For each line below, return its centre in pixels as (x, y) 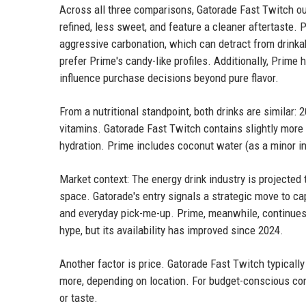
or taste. (79, 297)
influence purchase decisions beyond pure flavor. (169, 78)
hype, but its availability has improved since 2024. (171, 230)
